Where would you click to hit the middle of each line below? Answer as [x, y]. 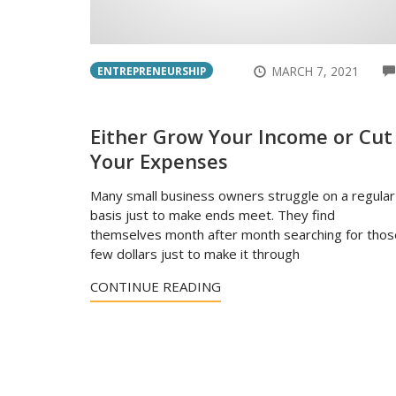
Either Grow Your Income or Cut [241, 136]
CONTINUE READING [156, 286]
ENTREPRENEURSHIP [152, 70]
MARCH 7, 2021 [316, 71]
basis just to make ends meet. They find [213, 214]
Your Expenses [159, 160]
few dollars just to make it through [195, 253]
